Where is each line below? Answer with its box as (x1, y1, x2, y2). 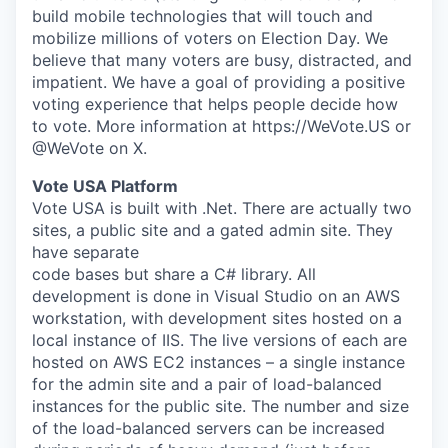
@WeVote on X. (32, 138, 147, 158)
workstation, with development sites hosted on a (32, 308, 402, 328)
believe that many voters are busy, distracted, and (32, 50, 412, 70)
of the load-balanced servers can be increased (32, 418, 385, 438)
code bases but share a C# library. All (32, 264, 316, 284)
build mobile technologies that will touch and (32, 6, 373, 26)
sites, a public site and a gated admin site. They (32, 220, 393, 240)
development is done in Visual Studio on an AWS (32, 286, 400, 306)
